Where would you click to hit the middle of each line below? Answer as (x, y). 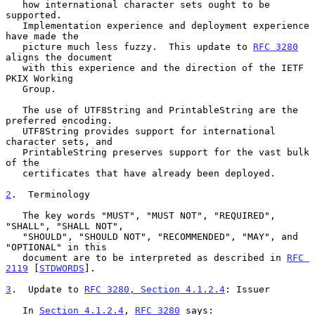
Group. (14, 89)
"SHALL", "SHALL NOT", (65, 226)
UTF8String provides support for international (14, 131)
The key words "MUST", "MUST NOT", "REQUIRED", (14, 215)
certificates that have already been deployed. (14, 173)
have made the (42, 36)
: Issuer (247, 289)
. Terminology (51, 194)
